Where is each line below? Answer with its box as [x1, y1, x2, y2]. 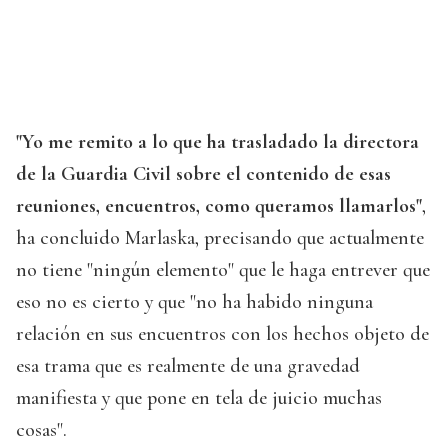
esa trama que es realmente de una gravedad [16, 354, 360, 379]
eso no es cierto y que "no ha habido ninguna [16, 290, 373, 315]
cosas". [16, 418, 67, 443]
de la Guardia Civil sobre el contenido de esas [16, 162, 391, 187]
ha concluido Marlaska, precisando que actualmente [16, 226, 424, 251]
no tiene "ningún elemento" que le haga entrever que [16, 258, 430, 283]
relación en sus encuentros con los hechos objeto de [16, 322, 429, 347]
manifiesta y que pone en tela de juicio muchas [16, 386, 382, 411]
